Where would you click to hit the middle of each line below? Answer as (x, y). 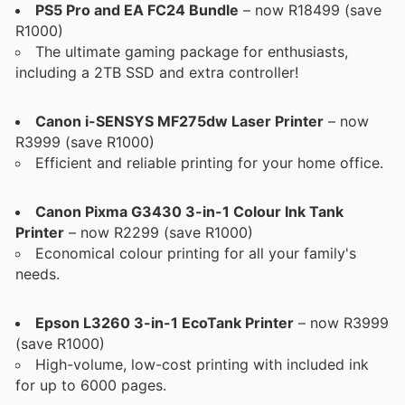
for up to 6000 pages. (91, 386)
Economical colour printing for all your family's (196, 254)
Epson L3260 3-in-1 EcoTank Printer (165, 323)
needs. (38, 274)
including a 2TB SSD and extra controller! (157, 72)
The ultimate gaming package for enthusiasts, (192, 51)
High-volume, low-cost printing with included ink (202, 365)
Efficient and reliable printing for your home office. (209, 163)
